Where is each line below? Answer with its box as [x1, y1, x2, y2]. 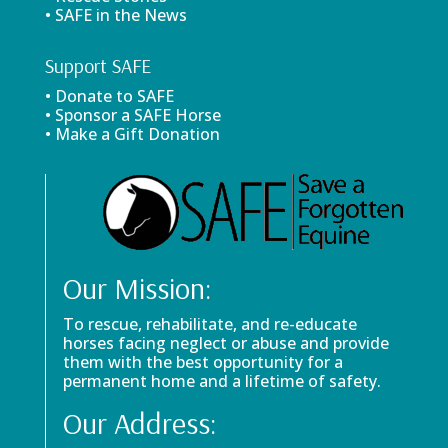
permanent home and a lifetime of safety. [62, 370, 381, 392]
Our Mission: [62, 269, 212, 307]
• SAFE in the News [44, 4, 187, 26]
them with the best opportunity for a [62, 351, 343, 373]
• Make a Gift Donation [44, 123, 220, 145]
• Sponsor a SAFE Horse [44, 104, 221, 126]
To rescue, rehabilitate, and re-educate [62, 313, 357, 335]
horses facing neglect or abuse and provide [62, 332, 389, 354]
